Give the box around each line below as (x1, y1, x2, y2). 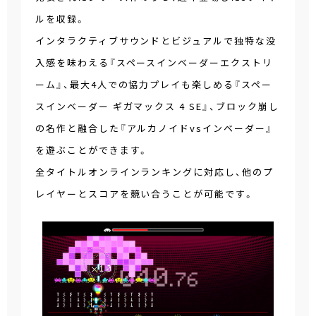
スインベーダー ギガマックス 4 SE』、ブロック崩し (35, 99, 279, 114)
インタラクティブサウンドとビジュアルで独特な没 (35, 34, 276, 48)
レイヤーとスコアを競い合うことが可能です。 (35, 187, 255, 201)
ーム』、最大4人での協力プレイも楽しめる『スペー (35, 78, 272, 92)
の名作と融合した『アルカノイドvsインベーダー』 (35, 121, 273, 135)
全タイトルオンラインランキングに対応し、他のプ (35, 165, 274, 179)
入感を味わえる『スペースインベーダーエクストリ (35, 56, 273, 70)
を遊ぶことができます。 (35, 143, 150, 157)
